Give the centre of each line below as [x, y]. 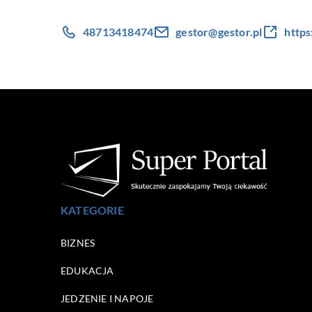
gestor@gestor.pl [219, 32]
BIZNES [78, 243]
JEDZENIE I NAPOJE [107, 298]
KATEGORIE [92, 210]
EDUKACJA [87, 271]
